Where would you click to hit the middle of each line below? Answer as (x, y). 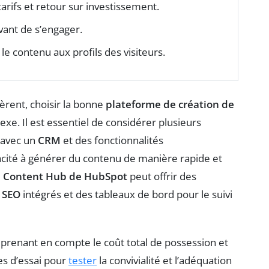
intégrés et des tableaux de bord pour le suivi (126, 195)
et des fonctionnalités (112, 141)
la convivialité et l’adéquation (164, 261)
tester (83, 261)
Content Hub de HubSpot (65, 177)
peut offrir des (162, 177)
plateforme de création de (170, 104)
